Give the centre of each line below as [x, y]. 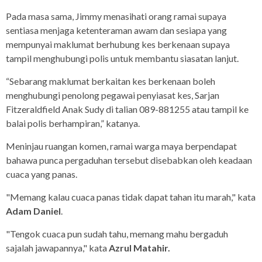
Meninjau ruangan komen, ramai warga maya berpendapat [121, 146]
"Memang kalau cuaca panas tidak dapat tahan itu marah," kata [131, 196]
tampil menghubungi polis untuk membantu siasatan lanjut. [122, 58]
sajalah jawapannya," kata [57, 247]
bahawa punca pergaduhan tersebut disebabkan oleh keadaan [129, 160]
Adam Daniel [33, 211]
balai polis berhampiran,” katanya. [73, 123]
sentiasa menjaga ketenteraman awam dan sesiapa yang [116, 30]
